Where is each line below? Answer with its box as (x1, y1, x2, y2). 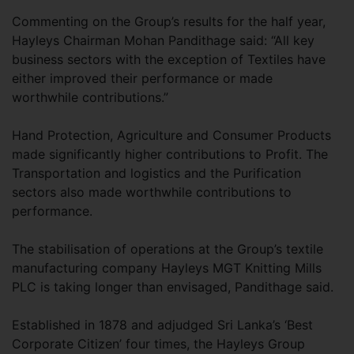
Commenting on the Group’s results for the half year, (12, 13, 326, 29)
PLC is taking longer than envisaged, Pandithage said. (12, 279, 333, 295)
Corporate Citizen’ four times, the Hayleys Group (12, 336, 305, 352)
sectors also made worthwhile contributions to (12, 184, 292, 200)
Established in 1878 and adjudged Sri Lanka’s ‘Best (12, 317, 313, 333)
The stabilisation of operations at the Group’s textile (12, 241, 323, 257)
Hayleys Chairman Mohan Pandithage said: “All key (12, 32, 314, 48)
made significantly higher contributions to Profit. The (12, 146, 328, 162)
